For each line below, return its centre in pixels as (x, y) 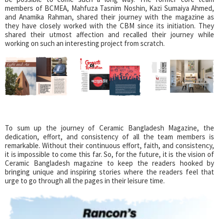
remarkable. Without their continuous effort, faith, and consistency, (109, 145)
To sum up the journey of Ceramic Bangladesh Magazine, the (109, 128)
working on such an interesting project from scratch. (85, 44)
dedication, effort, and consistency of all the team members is (109, 136)
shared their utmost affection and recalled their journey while (109, 35)
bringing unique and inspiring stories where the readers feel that (109, 172)
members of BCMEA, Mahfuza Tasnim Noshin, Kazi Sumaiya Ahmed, (109, 8)
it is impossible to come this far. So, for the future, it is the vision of (109, 154)
